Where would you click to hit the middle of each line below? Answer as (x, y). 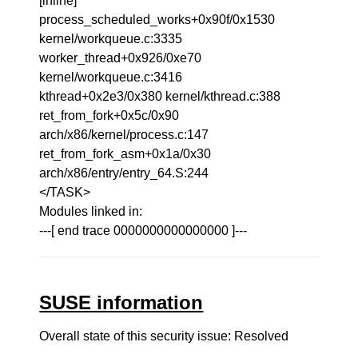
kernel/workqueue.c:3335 (111, 39)
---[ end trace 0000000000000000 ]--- (143, 231)
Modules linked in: (91, 211)
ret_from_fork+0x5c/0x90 (109, 115)
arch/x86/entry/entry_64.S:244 (124, 173)
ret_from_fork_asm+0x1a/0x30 (125, 154)
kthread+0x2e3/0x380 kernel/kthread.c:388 (160, 96)
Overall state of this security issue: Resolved (164, 336)
